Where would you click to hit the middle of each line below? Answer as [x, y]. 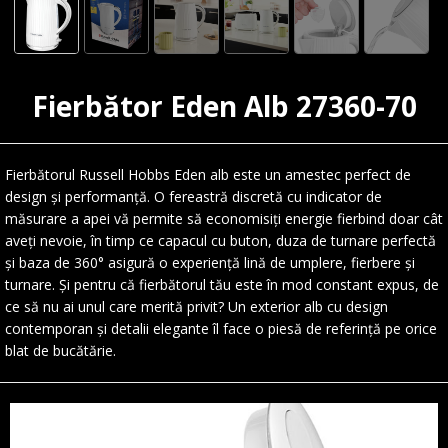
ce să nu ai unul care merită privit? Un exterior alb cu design [196, 306]
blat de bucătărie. [60, 350]
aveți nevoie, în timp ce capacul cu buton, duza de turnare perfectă [220, 240]
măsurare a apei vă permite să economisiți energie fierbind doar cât [224, 218]
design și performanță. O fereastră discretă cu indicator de [193, 196]
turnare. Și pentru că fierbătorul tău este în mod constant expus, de [222, 284]
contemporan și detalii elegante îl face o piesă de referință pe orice [221, 328]
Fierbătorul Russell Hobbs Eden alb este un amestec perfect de [208, 174]
